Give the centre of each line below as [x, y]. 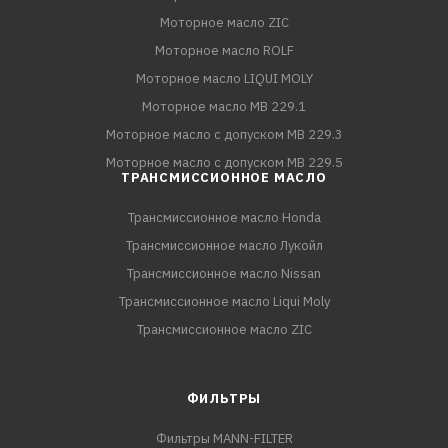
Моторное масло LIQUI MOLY [224, 79]
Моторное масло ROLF [224, 51]
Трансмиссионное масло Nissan [224, 274]
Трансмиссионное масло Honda [224, 218]
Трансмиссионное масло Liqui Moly [224, 302]
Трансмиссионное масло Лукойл [224, 246]
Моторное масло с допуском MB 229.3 [224, 135]
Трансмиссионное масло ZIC [224, 330]
